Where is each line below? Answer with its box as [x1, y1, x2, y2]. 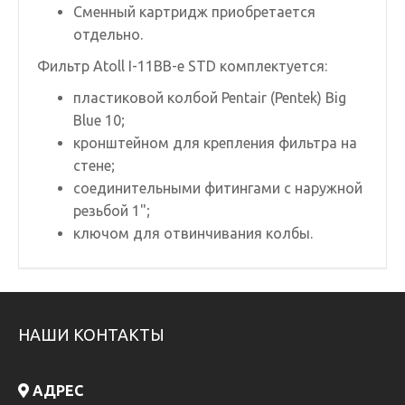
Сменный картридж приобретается [73, 4, 316, 20]
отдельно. [73, 26, 143, 42]
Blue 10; [73, 112, 125, 128]
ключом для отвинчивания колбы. [73, 225, 313, 241]
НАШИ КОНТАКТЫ [18, 325, 165, 344]
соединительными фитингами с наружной [73, 180, 363, 196]
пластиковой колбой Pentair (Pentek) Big [73, 89, 346, 106]
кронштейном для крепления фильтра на [73, 135, 357, 151]
